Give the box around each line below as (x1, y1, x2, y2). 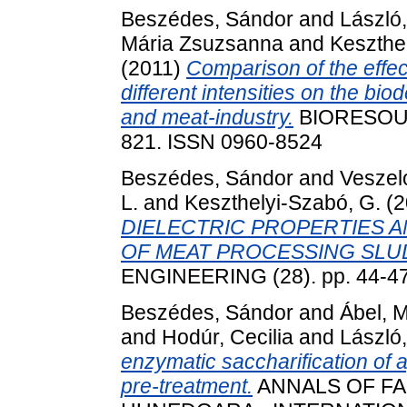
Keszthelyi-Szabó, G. (184, 190, 381, 214)
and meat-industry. (121, 105, 293, 130)
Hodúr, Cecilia (162, 324, 293, 349)
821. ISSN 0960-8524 (121, 130, 323, 154)
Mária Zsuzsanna (121, 32, 283, 56)
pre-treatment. (121, 373, 253, 398)
